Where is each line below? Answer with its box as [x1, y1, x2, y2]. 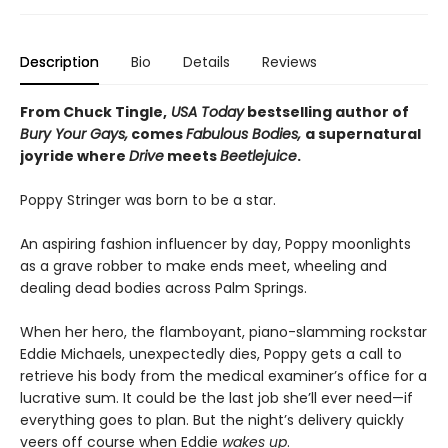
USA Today [167, 101, 244, 122]
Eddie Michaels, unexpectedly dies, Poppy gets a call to [20, 343, 402, 364]
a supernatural [305, 123, 421, 144]
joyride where [20, 145, 129, 166]
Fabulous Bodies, [186, 123, 305, 144]
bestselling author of [244, 101, 409, 122]
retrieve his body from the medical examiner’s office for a [20, 365, 427, 386]
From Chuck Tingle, [20, 101, 167, 122]
